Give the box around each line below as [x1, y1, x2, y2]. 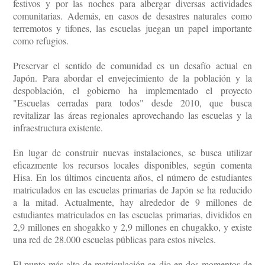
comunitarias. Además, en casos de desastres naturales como [13, 9, 252, 22]
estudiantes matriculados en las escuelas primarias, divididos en [13, 208, 252, 221]
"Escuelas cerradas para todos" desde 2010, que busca [13, 96, 252, 109]
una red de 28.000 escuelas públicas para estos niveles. [13, 233, 216, 246]
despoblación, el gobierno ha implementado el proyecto [13, 84, 252, 97]
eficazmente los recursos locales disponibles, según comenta [13, 159, 252, 172]
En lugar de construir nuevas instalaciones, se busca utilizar [13, 146, 252, 159]
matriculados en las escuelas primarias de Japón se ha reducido [13, 183, 252, 196]
